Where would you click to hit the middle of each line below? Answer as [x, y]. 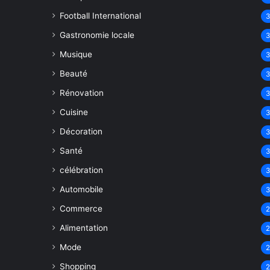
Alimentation [84, 228]
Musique [76, 54]
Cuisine [74, 112]
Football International [100, 16]
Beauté [74, 74]
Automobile [81, 189]
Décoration [81, 131]
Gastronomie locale [97, 35]
